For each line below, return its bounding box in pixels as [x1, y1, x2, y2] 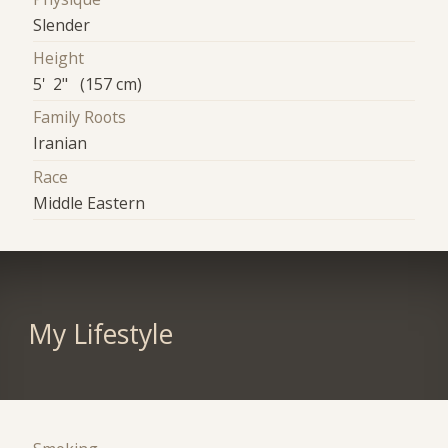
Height [33, 47, 85, 70]
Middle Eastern [33, 191, 146, 214]
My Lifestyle [27, 316, 173, 353]
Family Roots [33, 106, 127, 129]
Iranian [33, 132, 88, 155]
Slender [33, 13, 91, 36]
